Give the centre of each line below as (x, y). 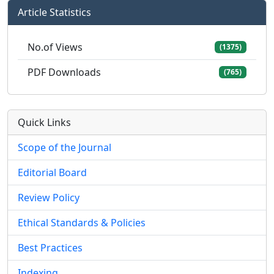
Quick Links (44, 122)
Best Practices (50, 248)
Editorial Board (52, 172)
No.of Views (55, 47)
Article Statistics (54, 12)
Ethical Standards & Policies (82, 223)
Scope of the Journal (65, 147)
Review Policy (49, 198)
